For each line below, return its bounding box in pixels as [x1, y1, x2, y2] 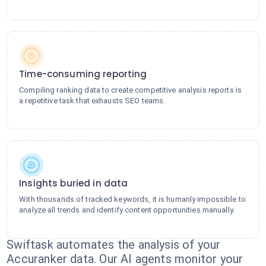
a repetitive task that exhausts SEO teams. [19, 96, 166, 105]
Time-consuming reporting [19, 68, 147, 80]
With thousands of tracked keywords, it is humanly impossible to [19, 195, 246, 204]
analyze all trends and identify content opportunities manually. [19, 205, 235, 214]
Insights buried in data [19, 177, 128, 189]
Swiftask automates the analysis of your [7, 237, 221, 252]
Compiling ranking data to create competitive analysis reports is [19, 85, 242, 94]
